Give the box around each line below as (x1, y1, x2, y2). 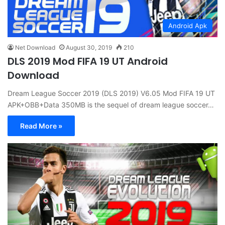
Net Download (15, 43, 55, 51)
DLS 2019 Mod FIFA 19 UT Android (8, 54, 168, 68)
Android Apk (168, 21, 207, 30)
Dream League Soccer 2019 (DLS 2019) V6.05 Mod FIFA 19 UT (8, 88, 217, 97)
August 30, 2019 (66, 43, 112, 51)
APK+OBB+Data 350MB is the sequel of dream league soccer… (8, 100, 214, 109)
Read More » (20, 121, 62, 130)
